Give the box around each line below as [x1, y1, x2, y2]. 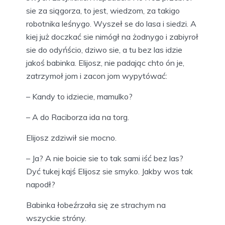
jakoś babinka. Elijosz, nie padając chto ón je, [26, 57, 184, 68]
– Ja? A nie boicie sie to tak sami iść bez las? [26, 153, 183, 163]
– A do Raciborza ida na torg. [26, 111, 129, 122]
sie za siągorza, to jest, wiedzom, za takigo [26, 5, 180, 16]
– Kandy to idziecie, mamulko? [26, 91, 133, 101]
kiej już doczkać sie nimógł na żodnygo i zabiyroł [26, 31, 198, 42]
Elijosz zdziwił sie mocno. [26, 132, 117, 143]
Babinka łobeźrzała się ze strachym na [26, 199, 166, 210]
